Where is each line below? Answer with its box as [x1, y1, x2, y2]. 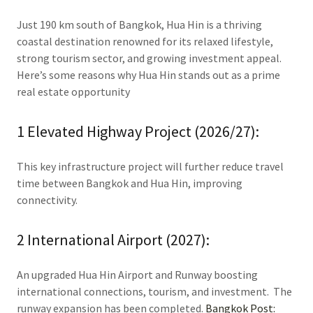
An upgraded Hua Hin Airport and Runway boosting [17, 268, 258, 282]
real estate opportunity [17, 85, 130, 99]
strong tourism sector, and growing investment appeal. [17, 51, 282, 65]
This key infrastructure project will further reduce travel [17, 159, 284, 173]
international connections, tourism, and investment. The [17, 284, 292, 298]
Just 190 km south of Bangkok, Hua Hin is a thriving [17, 17, 262, 31]
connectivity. [17, 193, 78, 207]
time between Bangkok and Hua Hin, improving [17, 176, 242, 190]
